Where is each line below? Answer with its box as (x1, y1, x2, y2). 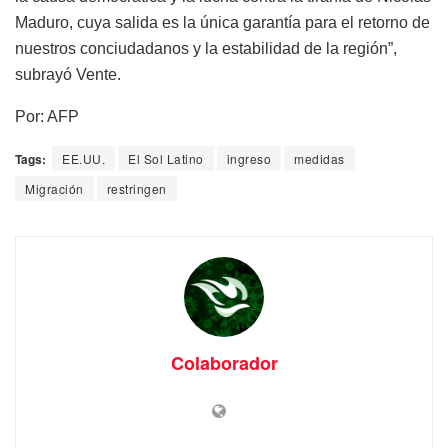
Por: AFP (15, 108, 79, 126)
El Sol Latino (128, 150, 204, 168)
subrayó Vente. (15, 66, 121, 84)
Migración (25, 180, 84, 198)
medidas (294, 150, 345, 168)
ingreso (226, 150, 271, 168)
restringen (106, 180, 167, 198)
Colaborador (170, 350, 278, 377)
